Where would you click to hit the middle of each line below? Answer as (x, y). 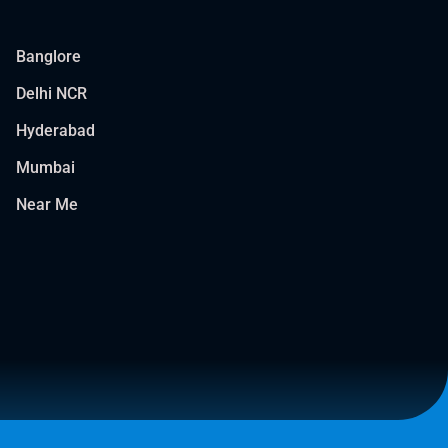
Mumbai (45, 167)
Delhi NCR (51, 93)
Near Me (47, 204)
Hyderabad (55, 130)
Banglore (48, 56)
